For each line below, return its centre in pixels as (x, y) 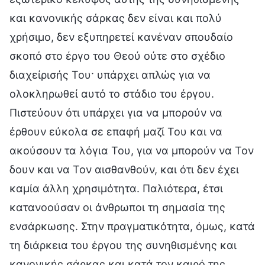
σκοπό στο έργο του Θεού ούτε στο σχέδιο (117, 56)
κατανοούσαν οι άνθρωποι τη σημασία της (117, 207)
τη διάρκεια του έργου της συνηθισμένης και (123, 245)
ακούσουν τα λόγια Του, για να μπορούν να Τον (132, 150)
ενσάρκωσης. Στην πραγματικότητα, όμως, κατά (132, 226)
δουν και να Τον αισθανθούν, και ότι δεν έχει (124, 169)
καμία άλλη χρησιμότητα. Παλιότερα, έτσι (116, 188)
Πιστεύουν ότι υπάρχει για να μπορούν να (116, 112)
